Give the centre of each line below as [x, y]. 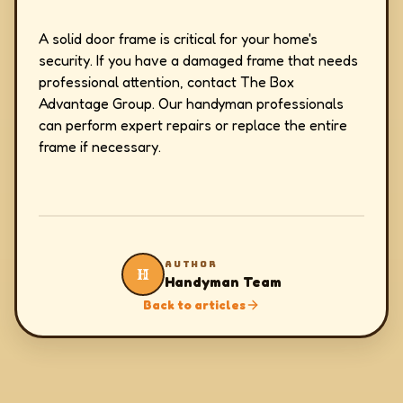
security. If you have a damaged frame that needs [198, 60]
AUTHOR [191, 264]
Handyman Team [223, 281]
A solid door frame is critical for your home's [178, 39]
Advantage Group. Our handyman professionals [191, 103]
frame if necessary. [100, 147]
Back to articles [194, 304]
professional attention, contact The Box [166, 82]
